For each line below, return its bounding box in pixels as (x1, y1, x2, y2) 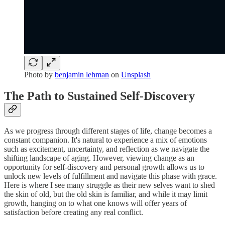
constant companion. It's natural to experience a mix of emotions (4, 136, 207, 145)
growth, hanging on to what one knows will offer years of (4, 199, 187, 208)
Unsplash (121, 70, 151, 79)
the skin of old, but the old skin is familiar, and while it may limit (4, 190, 207, 199)
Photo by (24, 70, 55, 79)
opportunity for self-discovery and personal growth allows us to (4, 163, 204, 172)
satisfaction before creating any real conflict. (4, 208, 143, 217)
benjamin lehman (55, 70, 109, 79)
